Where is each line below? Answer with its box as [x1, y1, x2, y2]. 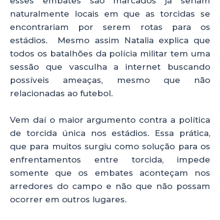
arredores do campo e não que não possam [10, 181, 210, 192]
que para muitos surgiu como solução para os [10, 141, 210, 152]
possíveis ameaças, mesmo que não [10, 75, 210, 85]
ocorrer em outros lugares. [10, 194, 127, 205]
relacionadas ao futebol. [10, 88, 113, 99]
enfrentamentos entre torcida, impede [10, 155, 210, 165]
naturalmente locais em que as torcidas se [10, 9, 210, 19]
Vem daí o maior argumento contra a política [10, 115, 210, 125]
